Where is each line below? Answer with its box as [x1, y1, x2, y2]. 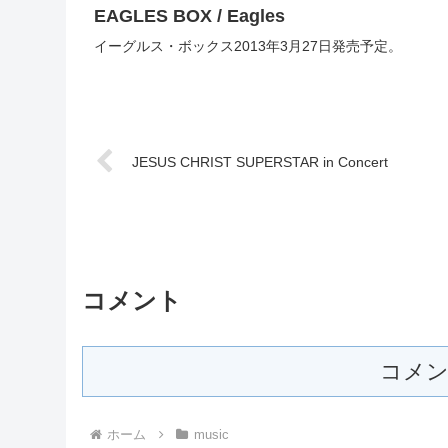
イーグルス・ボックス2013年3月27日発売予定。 [94, 37, 402, 54]
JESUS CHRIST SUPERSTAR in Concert [132, 154, 388, 171]
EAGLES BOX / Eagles [94, 5, 285, 26]
